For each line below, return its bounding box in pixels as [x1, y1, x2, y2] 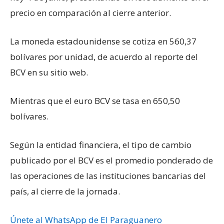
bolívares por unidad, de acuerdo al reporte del [10, 51, 198, 63]
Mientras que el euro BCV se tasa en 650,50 [10, 95, 180, 107]
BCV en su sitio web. [10, 66, 88, 78]
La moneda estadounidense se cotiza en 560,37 [10, 35, 196, 47]
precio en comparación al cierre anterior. [10, 7, 171, 19]
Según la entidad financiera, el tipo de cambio [10, 139, 191, 151]
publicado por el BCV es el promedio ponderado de [10, 154, 213, 166]
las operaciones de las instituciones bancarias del [10, 170, 206, 182]
